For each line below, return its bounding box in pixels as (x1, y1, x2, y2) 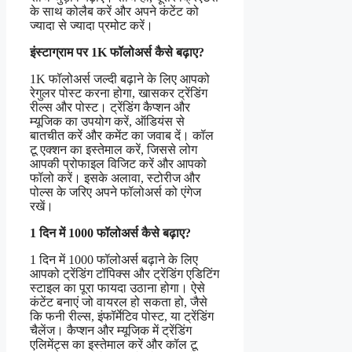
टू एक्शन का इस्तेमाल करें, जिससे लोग (30, 143, 197, 157)
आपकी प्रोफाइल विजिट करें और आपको (30, 157, 207, 171)
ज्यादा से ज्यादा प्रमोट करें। (30, 19, 153, 33)
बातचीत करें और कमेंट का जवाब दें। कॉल (30, 129, 214, 143)
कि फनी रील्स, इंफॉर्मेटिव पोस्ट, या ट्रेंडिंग (30, 310, 214, 324)
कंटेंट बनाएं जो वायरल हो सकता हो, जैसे (30, 295, 207, 310)
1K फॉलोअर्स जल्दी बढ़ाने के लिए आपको (30, 72, 210, 86)
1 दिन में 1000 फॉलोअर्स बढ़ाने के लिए (30, 253, 198, 267)
